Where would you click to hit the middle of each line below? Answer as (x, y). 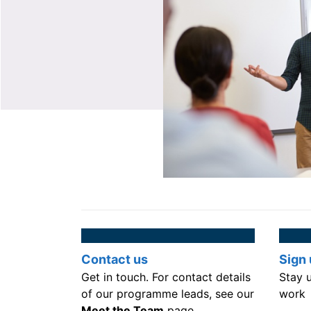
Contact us (115, 260)
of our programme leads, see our (168, 294)
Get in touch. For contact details (166, 277)
